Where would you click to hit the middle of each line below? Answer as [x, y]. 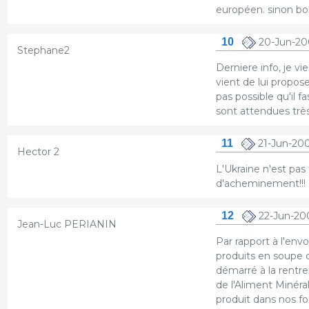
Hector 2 [38, 151]
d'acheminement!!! [260, 183]
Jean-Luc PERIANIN [67, 224]
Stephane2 [43, 50]
